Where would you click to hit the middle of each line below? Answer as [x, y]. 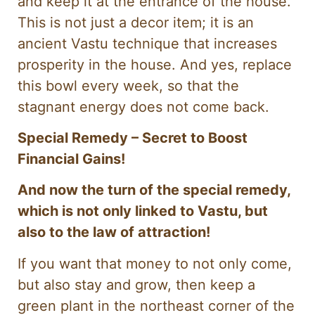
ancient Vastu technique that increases [147, 43]
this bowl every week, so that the [128, 85]
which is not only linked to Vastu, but [143, 211]
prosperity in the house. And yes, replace [155, 64]
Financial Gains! [71, 159]
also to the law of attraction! [114, 232]
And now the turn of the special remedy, [154, 190]
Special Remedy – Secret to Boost [133, 137]
